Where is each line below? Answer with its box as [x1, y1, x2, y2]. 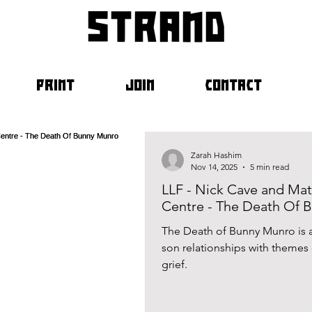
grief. [162, 258, 187, 271]
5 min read [250, 162, 289, 172]
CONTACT [205, 78, 262, 92]
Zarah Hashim [191, 150, 242, 160]
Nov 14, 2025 [191, 162, 237, 172]
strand [86, 8, 226, 46]
